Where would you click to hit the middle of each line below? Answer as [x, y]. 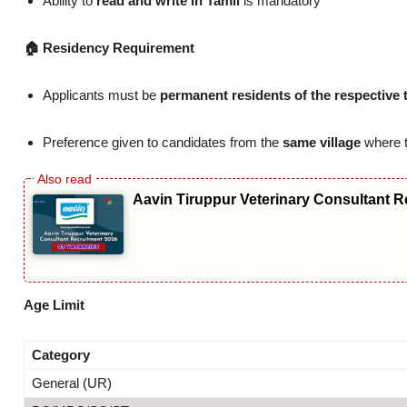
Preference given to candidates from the [163, 142]
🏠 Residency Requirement [109, 47]
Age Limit [54, 305]
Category [61, 355]
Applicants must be [101, 94]
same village [322, 142]
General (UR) [72, 383]
